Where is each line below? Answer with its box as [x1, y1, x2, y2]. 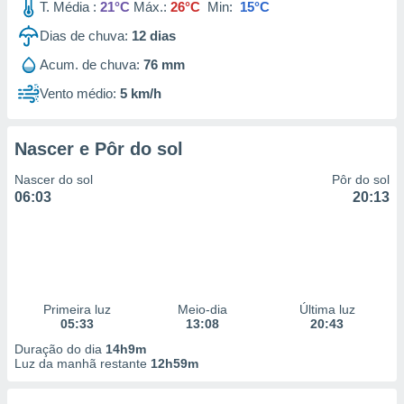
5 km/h [120, 86, 161, 101]
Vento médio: [40, 86, 116, 101]
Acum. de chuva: [40, 57, 140, 72]
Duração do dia [14, 342, 106, 356]
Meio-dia [177, 302, 227, 317]
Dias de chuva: [40, 28, 128, 43]
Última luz [298, 302, 355, 317]
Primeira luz [42, 302, 111, 317]
